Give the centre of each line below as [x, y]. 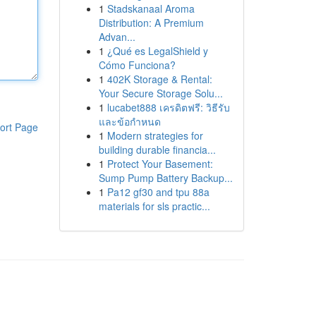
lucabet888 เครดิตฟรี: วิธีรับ [168, 107]
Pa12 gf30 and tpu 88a [158, 192]
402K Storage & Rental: [159, 79]
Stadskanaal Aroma [151, 8]
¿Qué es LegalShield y [157, 51]
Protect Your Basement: [160, 164]
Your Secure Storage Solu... [160, 93]
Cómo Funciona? [137, 65]
